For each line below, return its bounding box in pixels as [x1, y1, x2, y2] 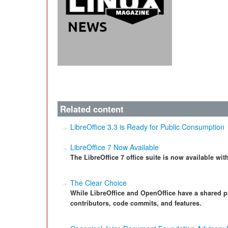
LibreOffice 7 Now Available [70, 142, 159, 152]
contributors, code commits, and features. [70, 198, 202, 208]
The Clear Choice [70, 178, 127, 188]
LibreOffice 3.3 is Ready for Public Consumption [70, 122, 224, 132]
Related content [60, 103, 124, 115]
